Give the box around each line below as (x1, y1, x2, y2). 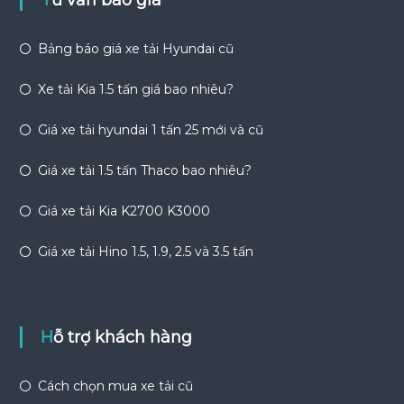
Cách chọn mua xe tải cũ (37, 378, 193, 394)
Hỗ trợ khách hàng (52, 327, 192, 347)
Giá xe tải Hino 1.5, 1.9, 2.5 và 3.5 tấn (37, 243, 253, 260)
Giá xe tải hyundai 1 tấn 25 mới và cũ (37, 122, 263, 138)
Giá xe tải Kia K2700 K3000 (37, 203, 210, 219)
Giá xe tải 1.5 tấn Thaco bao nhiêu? (37, 162, 252, 179)
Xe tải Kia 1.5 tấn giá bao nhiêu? (37, 81, 234, 97)
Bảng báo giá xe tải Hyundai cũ (37, 41, 234, 57)
